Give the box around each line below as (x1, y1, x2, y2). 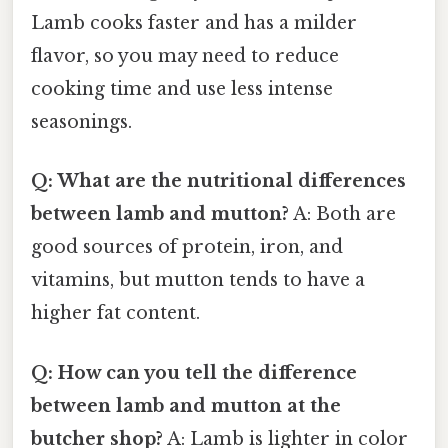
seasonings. (31, 111, 132, 134)
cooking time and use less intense (31, 78, 333, 101)
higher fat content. (31, 302, 200, 325)
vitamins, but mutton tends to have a (31, 269, 365, 292)
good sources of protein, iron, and (31, 236, 343, 259)
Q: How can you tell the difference (31, 361, 357, 384)
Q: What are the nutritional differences (31, 170, 406, 193)
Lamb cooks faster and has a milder (31, 12, 357, 35)
